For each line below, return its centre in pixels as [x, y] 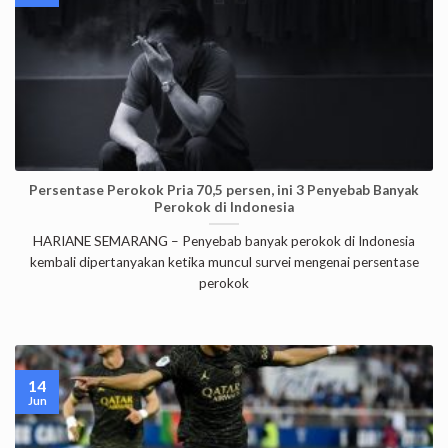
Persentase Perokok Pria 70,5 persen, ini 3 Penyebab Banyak [224, 189]
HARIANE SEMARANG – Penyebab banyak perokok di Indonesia [224, 241]
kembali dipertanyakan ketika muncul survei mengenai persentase [224, 262]
